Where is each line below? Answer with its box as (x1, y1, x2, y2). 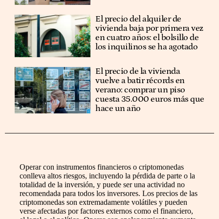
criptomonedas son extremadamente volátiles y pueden (20, 197, 187, 206)
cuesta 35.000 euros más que (95, 94, 204, 104)
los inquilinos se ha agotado (95, 42, 198, 52)
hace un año (95, 103, 141, 113)
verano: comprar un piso (95, 85, 185, 95)
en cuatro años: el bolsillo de (95, 32, 199, 43)
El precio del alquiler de (95, 14, 181, 24)
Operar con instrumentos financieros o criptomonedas (20, 162, 184, 171)
